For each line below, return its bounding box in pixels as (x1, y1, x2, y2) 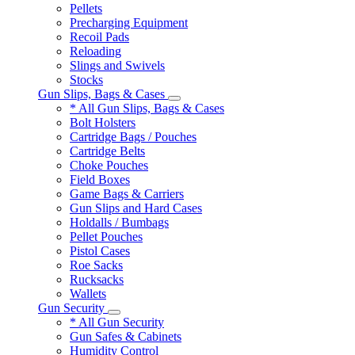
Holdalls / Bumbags (70, 216, 169, 229)
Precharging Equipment (70, 16, 188, 29)
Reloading (70, 44, 121, 58)
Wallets (70, 287, 106, 300)
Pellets (70, 2, 102, 15)
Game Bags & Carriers (70, 187, 184, 200)
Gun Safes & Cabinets (70, 330, 181, 343)
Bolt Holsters (70, 116, 136, 129)
